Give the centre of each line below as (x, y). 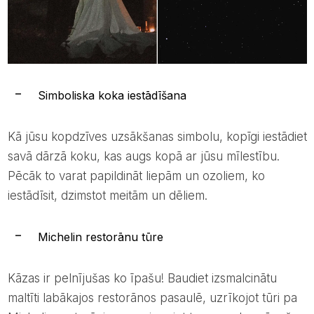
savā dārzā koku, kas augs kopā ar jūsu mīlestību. (143, 157)
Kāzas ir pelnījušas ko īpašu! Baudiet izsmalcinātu (11, 279)
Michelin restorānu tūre (100, 237)
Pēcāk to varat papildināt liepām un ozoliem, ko (136, 176)
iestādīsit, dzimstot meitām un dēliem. (107, 196)
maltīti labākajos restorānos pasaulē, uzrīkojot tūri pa (152, 298)
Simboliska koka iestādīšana (112, 96)
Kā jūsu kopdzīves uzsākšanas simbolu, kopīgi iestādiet (11, 137)
